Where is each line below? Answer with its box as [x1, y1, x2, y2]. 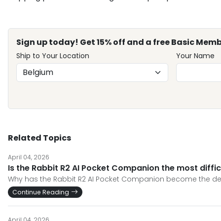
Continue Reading [12, 188, 69, 196]
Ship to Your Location [16, 51, 89, 61]
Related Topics [8, 132, 71, 144]
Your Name [176, 51, 215, 61]
